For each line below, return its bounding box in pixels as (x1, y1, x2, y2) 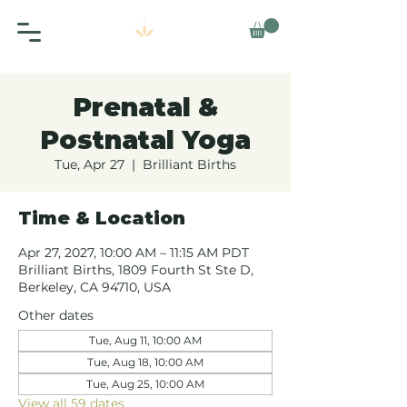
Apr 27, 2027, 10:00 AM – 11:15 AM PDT (18, 244, 249, 262)
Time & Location (18, 207, 185, 230)
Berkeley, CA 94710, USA (18, 279, 171, 296)
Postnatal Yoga (40, 124, 251, 156)
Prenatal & (73, 92, 218, 124)
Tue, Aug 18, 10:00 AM (87, 355, 203, 370)
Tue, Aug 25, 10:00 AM (86, 377, 204, 392)
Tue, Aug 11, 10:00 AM (89, 333, 202, 348)
